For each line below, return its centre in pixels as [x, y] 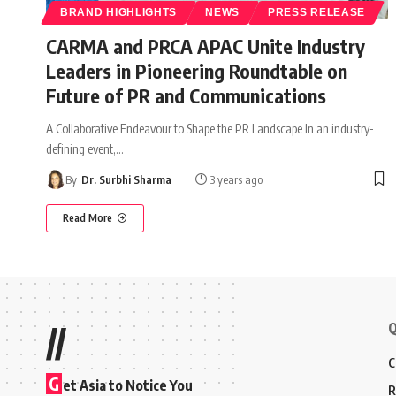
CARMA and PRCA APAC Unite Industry [206, 46]
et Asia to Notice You [128, 385]
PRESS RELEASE [317, 12]
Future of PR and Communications [186, 95]
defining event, [81, 148]
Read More [88, 217]
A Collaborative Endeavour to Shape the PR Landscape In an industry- [210, 128]
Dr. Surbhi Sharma [126, 179]
